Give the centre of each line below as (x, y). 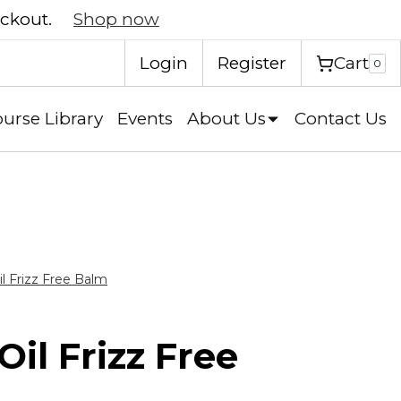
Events (145, 119)
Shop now (117, 19)
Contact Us (341, 119)
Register (252, 63)
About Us (226, 119)
